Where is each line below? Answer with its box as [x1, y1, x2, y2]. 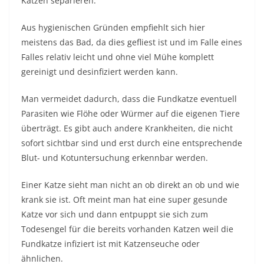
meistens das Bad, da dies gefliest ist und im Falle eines [21, 37, 242, 48]
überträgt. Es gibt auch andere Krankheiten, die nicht [21, 123, 233, 134]
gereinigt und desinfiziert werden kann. [21, 66, 178, 78]
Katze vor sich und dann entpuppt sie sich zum [21, 209, 208, 220]
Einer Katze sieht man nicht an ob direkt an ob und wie [21, 179, 239, 191]
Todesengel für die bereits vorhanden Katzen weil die [21, 223, 233, 235]
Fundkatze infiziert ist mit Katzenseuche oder [21, 238, 200, 250]
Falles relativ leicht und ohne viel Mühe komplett [21, 51, 214, 63]
